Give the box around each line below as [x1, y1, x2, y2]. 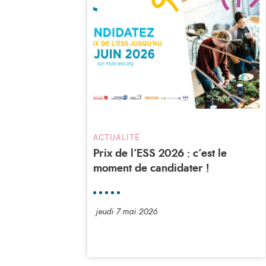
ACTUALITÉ [93, 132, 140, 142]
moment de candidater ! [93, 163, 209, 174]
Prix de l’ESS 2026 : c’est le [93, 148, 227, 159]
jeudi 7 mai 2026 [96, 207, 157, 216]
